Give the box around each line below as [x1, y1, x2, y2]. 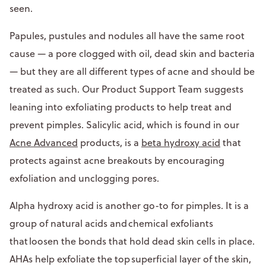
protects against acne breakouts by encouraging [9, 153, 224, 167]
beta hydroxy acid [141, 135, 220, 149]
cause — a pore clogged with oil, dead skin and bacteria [9, 46, 255, 60]
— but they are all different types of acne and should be [9, 64, 255, 78]
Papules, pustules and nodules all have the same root [9, 28, 245, 42]
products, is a [78, 135, 141, 149]
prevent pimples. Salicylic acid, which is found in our [9, 118, 239, 131]
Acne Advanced [9, 135, 78, 149]
